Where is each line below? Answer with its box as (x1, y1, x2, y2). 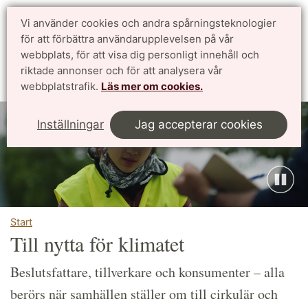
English (259, 31, 295, 44)
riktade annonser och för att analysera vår (21, 64, 223, 77)
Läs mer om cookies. (101, 80, 203, 93)
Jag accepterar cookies (135, 118, 263, 131)
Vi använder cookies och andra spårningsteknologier (21, 16, 276, 30)
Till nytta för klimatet (10, 230, 184, 258)
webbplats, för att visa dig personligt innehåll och (21, 48, 259, 61)
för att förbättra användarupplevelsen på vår (21, 32, 234, 45)
